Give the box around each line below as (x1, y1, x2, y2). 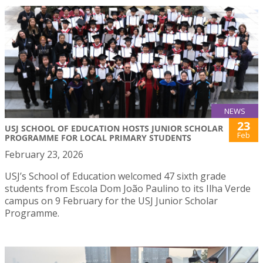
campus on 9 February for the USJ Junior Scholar (5, 194, 218, 207)
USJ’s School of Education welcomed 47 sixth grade (5, 169, 226, 183)
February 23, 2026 (5, 147, 83, 161)
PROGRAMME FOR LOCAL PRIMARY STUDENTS (5, 131, 191, 143)
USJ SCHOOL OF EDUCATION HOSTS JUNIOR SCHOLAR (5, 122, 223, 134)
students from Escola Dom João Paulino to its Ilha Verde (5, 181, 251, 195)
